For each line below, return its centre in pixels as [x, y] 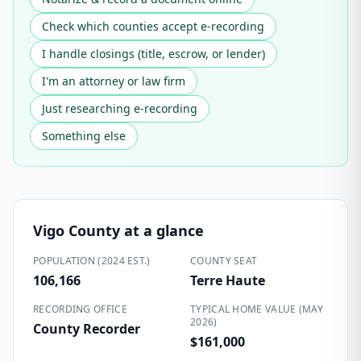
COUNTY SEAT [224, 261]
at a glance [162, 230]
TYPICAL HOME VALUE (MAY [257, 309]
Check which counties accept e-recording [153, 26]
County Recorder [87, 329]
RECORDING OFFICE [80, 309]
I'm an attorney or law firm [114, 81]
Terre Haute [228, 280]
